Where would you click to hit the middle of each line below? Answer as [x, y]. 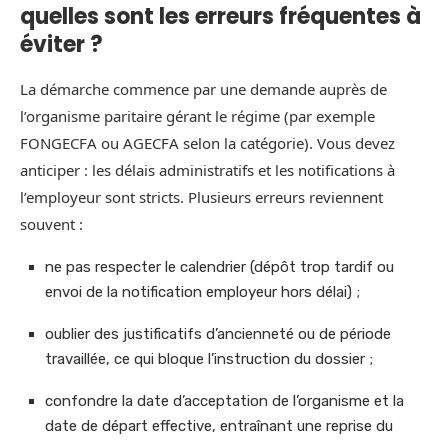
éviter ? [61, 45]
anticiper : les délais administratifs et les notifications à [207, 170]
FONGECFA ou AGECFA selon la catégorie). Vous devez [207, 143]
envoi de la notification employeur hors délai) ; [202, 292]
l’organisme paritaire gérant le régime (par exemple [197, 116]
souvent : [51, 224]
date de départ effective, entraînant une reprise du [219, 426]
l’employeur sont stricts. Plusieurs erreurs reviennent [201, 197]
